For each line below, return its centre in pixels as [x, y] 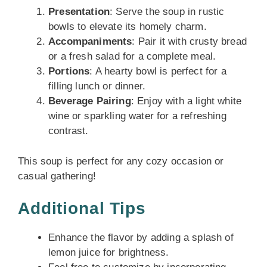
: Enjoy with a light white [186, 101]
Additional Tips [82, 208]
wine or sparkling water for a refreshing [137, 116]
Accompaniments [90, 41]
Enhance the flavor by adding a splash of [141, 237]
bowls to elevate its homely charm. [128, 27]
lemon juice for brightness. [109, 252]
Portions [69, 71]
